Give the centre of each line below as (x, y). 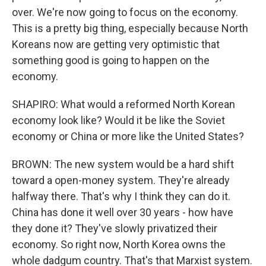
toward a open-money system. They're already (121, 180)
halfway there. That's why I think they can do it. (121, 196)
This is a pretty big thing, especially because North (130, 28)
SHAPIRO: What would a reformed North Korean (123, 104)
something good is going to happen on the (111, 60)
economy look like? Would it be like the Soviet (118, 120)
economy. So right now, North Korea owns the (119, 244)
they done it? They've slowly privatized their (115, 228)
